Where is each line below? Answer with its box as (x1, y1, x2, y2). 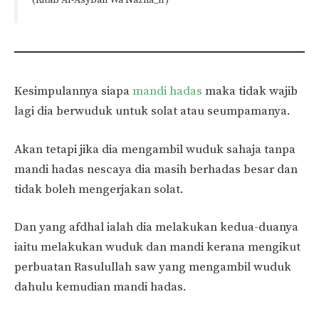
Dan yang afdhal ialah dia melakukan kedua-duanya (14, 219, 298, 236)
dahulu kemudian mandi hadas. (14, 279, 187, 296)
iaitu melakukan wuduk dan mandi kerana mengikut (14, 239, 300, 256)
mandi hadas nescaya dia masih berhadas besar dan (14, 161, 298, 177)
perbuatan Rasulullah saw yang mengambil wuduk (14, 259, 291, 276)
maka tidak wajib (202, 83, 298, 100)
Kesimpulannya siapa (14, 83, 130, 100)
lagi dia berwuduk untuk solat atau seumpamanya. (14, 103, 291, 120)
